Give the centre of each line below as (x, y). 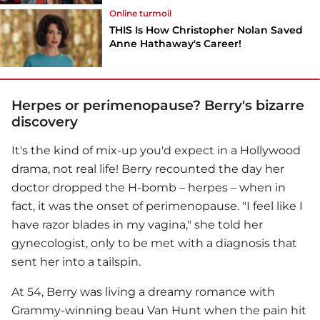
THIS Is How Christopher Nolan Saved (206, 30)
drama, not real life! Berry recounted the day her (148, 169)
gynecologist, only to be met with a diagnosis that (154, 243)
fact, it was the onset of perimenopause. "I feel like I (157, 206)
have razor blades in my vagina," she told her (137, 224)
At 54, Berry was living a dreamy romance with (143, 291)
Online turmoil (141, 13)
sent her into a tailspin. (76, 261)
